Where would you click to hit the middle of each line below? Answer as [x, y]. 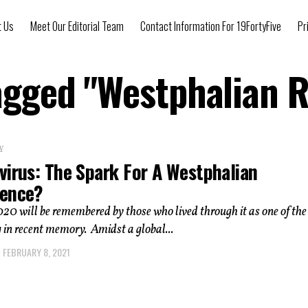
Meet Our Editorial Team [77, 26]
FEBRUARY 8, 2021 [36, 252]
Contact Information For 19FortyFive [211, 26]
